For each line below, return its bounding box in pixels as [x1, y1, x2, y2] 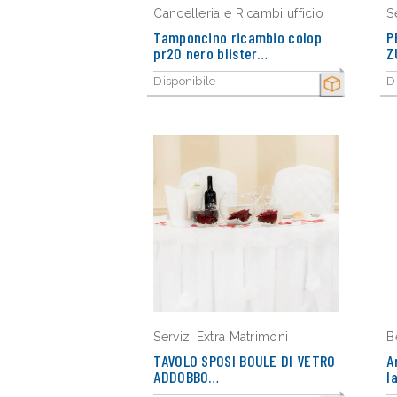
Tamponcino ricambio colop [153, 27, 322, 47]
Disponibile [153, 74, 216, 88]
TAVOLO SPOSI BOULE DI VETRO [153, 351, 336, 370]
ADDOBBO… [153, 367, 220, 386]
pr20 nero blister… [153, 43, 269, 63]
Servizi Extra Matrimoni [153, 330, 289, 344]
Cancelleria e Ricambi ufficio [153, 6, 324, 20]
